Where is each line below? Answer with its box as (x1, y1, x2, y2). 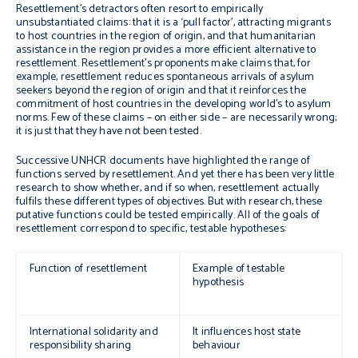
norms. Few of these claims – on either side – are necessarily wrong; (16, 109, 337, 127)
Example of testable (193, 260, 284, 278)
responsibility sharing (30, 336, 132, 355)
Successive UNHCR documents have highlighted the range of (16, 152, 310, 170)
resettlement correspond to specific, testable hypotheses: (16, 220, 286, 238)
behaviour (193, 336, 241, 355)
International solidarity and (30, 323, 158, 341)
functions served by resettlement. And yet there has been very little (16, 165, 335, 184)
